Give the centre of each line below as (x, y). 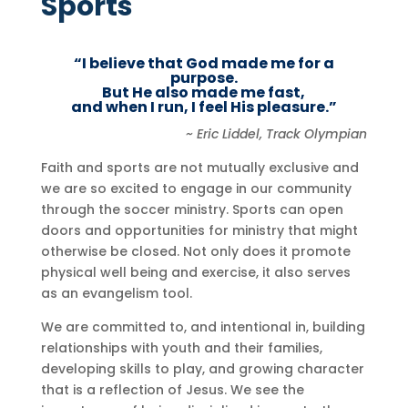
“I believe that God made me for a (204, 63)
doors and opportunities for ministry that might (199, 230)
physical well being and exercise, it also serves (195, 272)
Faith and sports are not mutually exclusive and (199, 167)
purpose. (204, 77)
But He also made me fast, (204, 92)
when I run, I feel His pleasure (215, 107)
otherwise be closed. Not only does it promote (195, 251)
